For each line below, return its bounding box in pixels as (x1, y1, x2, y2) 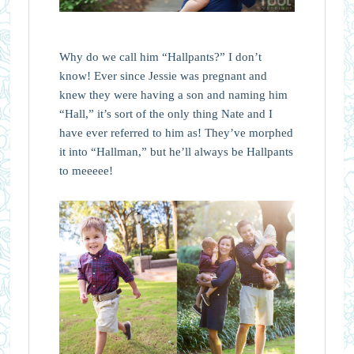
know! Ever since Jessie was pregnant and (58, 69, 267, 82)
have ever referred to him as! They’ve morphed (58, 126, 293, 139)
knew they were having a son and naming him (58, 88, 288, 101)
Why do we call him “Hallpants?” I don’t (58, 50, 262, 63)
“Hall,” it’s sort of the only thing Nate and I (58, 107, 273, 120)
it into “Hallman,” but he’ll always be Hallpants (58, 145, 293, 158)
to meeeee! (58, 164, 113, 177)
